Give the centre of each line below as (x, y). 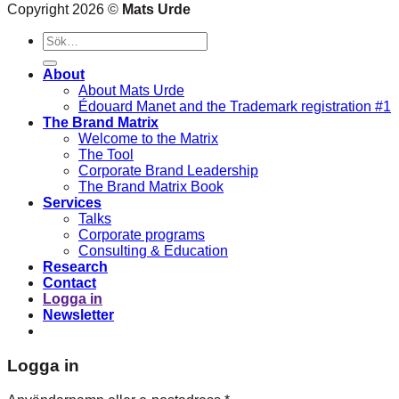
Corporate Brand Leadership (168, 171)
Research (75, 267)
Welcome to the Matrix (148, 139)
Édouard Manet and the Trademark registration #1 (235, 107)
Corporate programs (142, 235)
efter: (57, 55)
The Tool (106, 155)
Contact (69, 283)
